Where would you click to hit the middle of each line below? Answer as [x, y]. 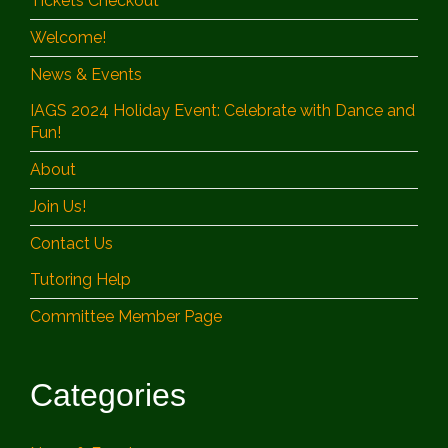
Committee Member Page [126, 317]
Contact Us [71, 244]
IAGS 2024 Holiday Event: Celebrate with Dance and [222, 111]
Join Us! [58, 207]
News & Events [86, 75]
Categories [108, 395]
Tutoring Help [80, 280]
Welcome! [68, 38]
